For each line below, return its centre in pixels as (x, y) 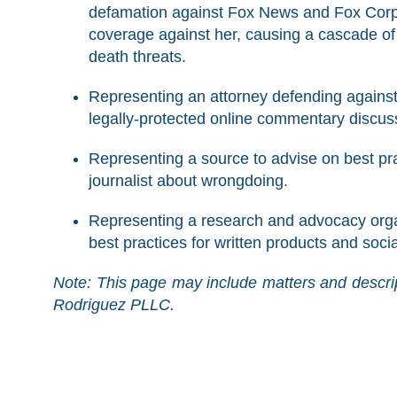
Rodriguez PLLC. (114, 304)
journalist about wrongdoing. (188, 180)
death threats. (137, 56)
